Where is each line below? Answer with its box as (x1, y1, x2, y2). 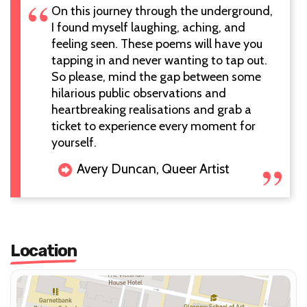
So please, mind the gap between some (51, 69, 261, 84)
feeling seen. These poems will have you (51, 36, 262, 51)
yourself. (51, 134, 97, 150)
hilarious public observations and (51, 85, 226, 101)
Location (10, 241, 76, 260)
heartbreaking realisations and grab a (51, 101, 251, 117)
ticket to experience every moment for (51, 118, 256, 134)
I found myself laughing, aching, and (51, 19, 245, 35)
